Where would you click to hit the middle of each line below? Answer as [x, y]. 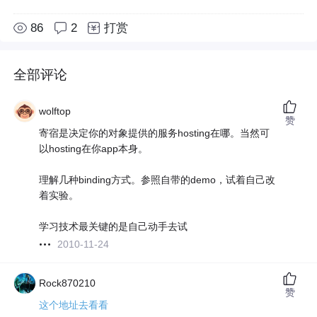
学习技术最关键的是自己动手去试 [114, 227]
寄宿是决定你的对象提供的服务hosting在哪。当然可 [155, 133]
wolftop [55, 111]
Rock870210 [68, 283]
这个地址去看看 [74, 305]
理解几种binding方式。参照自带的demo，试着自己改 [157, 180]
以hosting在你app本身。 [94, 149]
